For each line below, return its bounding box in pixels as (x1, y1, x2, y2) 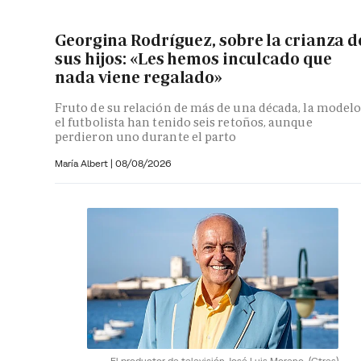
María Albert (55, 156, 110, 169)
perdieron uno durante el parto (55, 128, 237, 144)
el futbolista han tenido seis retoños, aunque (55, 114, 313, 130)
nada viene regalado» (55, 67, 222, 89)
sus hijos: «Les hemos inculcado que (55, 48, 332, 70)
